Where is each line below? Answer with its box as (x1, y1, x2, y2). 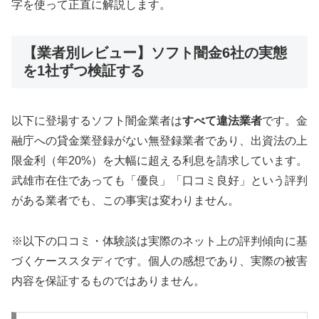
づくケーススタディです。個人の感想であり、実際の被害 (11, 255, 308, 268)
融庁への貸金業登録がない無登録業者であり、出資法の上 (11, 135, 308, 147)
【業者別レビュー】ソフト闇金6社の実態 (23, 44, 287, 61)
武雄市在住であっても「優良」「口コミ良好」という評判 (11, 174, 308, 187)
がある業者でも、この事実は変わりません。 (11, 194, 239, 207)
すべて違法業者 (182, 115, 262, 127)
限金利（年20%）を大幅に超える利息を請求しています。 (11, 155, 308, 167)
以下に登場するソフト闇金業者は (11, 115, 182, 127)
